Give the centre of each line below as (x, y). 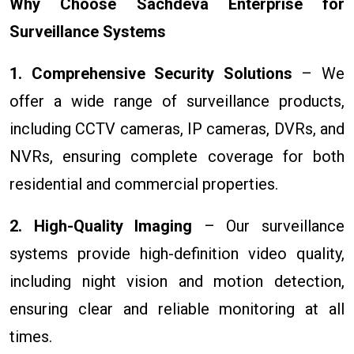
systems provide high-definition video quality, (177, 253)
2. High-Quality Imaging (101, 226)
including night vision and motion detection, (177, 281)
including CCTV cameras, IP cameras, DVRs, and (177, 128)
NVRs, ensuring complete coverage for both (177, 156)
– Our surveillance (269, 226)
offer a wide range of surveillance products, (177, 101)
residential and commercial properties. (144, 184)
